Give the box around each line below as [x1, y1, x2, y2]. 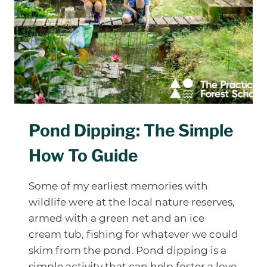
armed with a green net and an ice [29, 212, 204, 224]
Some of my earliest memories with [29, 179, 208, 192]
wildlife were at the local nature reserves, [29, 195, 235, 208]
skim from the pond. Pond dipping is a [29, 244, 226, 256]
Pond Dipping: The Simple [29, 120, 233, 141]
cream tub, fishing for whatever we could [29, 228, 238, 240]
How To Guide [29, 145, 138, 166]
